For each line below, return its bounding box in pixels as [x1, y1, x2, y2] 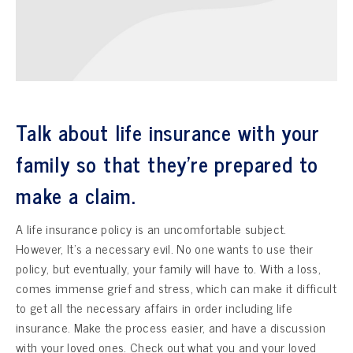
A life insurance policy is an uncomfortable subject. [16, 217, 287, 239]
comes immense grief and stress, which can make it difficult [16, 277, 336, 298]
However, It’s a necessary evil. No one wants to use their [16, 237, 314, 258]
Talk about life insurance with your [16, 114, 320, 149]
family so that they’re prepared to [16, 146, 319, 180]
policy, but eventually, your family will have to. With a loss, [16, 257, 321, 278]
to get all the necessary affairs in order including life [16, 296, 292, 318]
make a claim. [16, 177, 136, 212]
